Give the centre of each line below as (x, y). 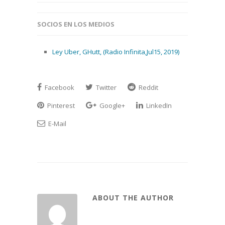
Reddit (148, 87)
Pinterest (60, 105)
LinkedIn (158, 105)
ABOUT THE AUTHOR (133, 198)
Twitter (105, 87)
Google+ (111, 105)
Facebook (59, 87)
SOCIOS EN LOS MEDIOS (76, 24)
